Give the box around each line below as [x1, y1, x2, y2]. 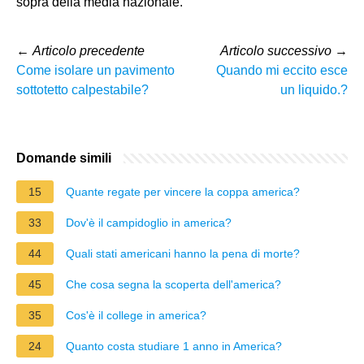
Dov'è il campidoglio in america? [66, 215, 232, 229]
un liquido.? [280, 82, 348, 97]
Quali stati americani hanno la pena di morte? [66, 246, 300, 260]
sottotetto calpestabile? [16, 82, 149, 97]
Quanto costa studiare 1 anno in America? [66, 339, 282, 353]
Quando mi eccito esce [216, 63, 348, 77]
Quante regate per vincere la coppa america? [66, 184, 300, 198]
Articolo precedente [32, 43, 145, 58]
